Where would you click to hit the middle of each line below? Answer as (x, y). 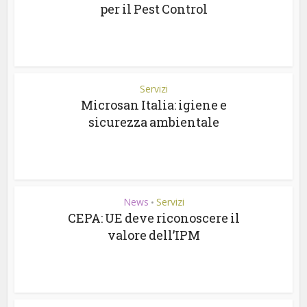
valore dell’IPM (153, 235)
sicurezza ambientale (153, 122)
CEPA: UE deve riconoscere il (153, 218)
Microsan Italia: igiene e (153, 105)
